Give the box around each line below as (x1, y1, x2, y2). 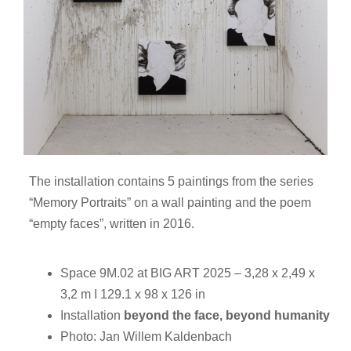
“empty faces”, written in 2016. (29, 216, 195, 230)
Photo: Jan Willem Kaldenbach (60, 329, 233, 343)
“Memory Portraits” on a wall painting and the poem (29, 195, 312, 209)
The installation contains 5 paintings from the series (29, 174, 314, 188)
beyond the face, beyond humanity (124, 308, 331, 322)
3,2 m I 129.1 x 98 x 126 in (60, 287, 206, 301)
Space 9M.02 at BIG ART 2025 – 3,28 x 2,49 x (60, 266, 316, 280)
